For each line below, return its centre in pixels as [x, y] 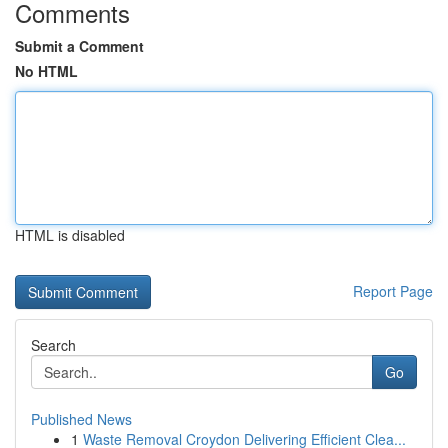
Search [53, 345]
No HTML [46, 71]
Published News [81, 419]
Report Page [393, 291]
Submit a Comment [79, 46]
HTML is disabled [70, 235]
